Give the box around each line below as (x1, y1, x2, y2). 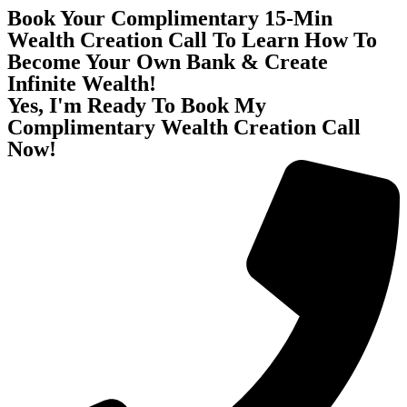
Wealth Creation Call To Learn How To (7, 28, 377, 52)
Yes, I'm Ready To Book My (7, 94, 266, 117)
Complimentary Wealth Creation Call (7, 115, 361, 139)
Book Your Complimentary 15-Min (7, 6, 333, 30)
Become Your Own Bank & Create (7, 50, 328, 74)
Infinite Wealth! (7, 72, 156, 95)
